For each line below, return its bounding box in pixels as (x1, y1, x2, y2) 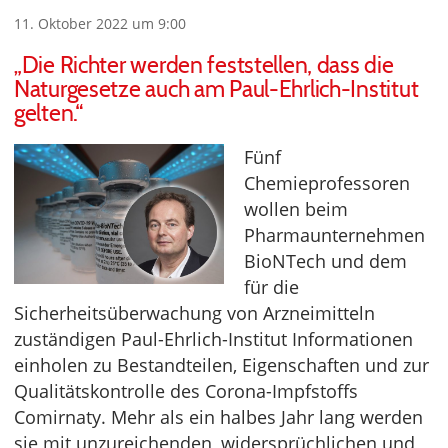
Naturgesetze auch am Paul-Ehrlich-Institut (14, 74, 419, 103)
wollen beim (244, 196, 348, 221)
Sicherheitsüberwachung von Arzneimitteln (14, 300, 375, 325)
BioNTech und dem (244, 248, 407, 273)
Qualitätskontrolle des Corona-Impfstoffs (14, 378, 358, 403)
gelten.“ (14, 98, 83, 127)
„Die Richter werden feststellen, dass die (14, 50, 394, 79)
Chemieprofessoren (244, 170, 410, 195)
